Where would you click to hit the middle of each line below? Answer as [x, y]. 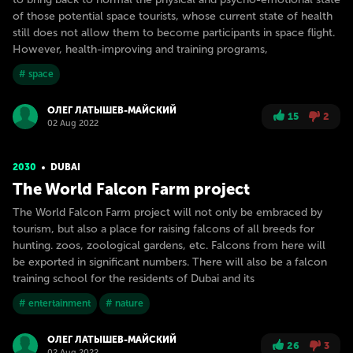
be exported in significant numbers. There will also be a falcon [170, 262]
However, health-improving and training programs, [140, 49]
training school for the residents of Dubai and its [134, 279]
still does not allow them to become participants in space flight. [174, 33]
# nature [124, 303]
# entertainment [55, 303]
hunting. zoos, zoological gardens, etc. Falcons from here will [169, 245]
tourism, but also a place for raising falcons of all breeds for [163, 229]
